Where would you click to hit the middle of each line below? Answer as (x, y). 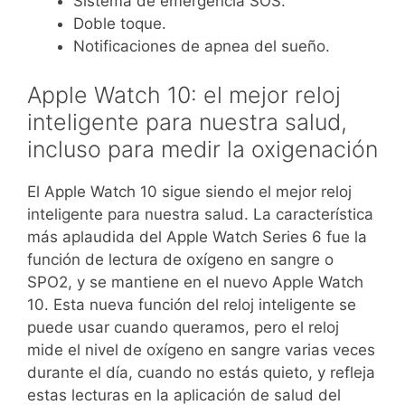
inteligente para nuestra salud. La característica (200, 214)
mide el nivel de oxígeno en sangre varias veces (201, 349)
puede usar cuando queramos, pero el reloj (183, 327)
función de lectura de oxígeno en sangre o (180, 259)
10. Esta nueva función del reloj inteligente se (192, 304)
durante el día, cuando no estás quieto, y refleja (201, 372)
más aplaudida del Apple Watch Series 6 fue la (197, 236)
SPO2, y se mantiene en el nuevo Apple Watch (195, 282)
